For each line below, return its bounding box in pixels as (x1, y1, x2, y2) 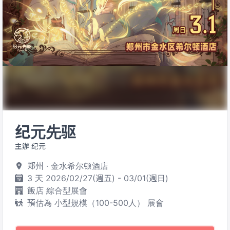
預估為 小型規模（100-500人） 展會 (27, 198, 164, 208)
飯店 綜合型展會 (27, 185, 87, 196)
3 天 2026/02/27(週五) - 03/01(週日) (27, 173, 168, 183)
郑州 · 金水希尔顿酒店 (27, 161, 108, 171)
